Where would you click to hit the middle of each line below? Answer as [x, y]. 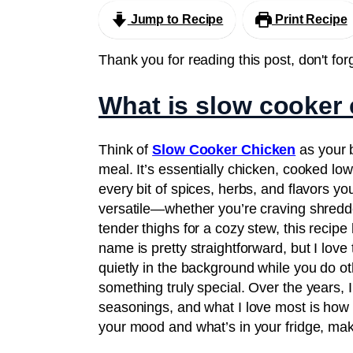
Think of [126, 150]
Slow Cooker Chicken [224, 150]
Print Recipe [310, 20]
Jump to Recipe [175, 20]
